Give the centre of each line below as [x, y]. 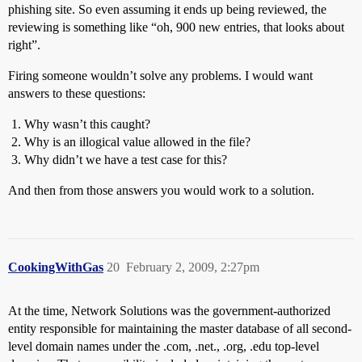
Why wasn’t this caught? [87, 124]
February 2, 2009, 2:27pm [193, 267]
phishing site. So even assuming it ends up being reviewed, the [167, 9]
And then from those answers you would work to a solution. [161, 190]
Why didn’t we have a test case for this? [126, 159]
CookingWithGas [56, 267]
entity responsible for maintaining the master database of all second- [180, 328]
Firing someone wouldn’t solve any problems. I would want [160, 75]
